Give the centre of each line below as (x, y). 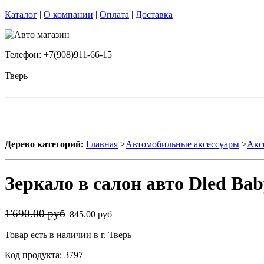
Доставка (154, 14)
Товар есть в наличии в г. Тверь (68, 235)
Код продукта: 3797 (44, 255)
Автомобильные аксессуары (182, 144)
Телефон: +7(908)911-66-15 (58, 55)
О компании (68, 14)
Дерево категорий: (44, 144)
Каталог (21, 14)
